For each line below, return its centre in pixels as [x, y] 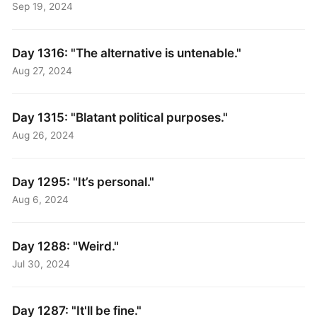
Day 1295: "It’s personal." [83, 181]
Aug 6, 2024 [41, 200]
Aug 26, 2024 [44, 136]
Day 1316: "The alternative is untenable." [127, 52]
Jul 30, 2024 [41, 264]
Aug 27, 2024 [42, 71]
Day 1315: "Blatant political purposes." [120, 117]
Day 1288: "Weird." [66, 246]
